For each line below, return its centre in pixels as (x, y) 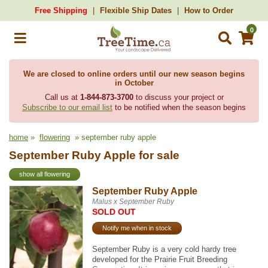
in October (134, 83)
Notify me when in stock (137, 228)
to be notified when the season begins (179, 107)
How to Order (209, 10)
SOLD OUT (114, 211)
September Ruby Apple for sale (94, 155)
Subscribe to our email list (67, 107)
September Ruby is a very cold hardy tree (165, 249)
